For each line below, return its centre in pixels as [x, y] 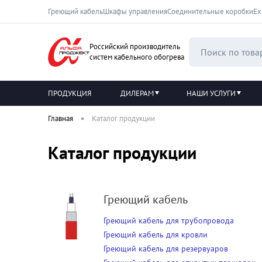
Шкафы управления [135, 11]
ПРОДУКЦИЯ [70, 93]
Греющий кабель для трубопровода [169, 221]
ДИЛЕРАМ [137, 93]
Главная [61, 118]
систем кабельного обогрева [137, 57]
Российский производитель [135, 46]
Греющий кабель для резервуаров [166, 249]
